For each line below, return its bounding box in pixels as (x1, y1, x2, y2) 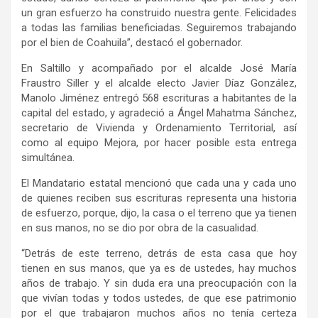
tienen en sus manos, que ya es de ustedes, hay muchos (21, 262, 297, 275)
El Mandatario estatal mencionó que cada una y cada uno (21, 177, 297, 190)
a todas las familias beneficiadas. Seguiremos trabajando (21, 21, 297, 35)
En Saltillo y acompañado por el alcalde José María (21, 62, 297, 75)
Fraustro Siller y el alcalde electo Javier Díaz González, (21, 77, 297, 90)
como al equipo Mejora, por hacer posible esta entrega (21, 136, 297, 150)
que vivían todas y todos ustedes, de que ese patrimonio (21, 292, 297, 305)
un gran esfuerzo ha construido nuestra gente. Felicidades (21, 6, 297, 20)
